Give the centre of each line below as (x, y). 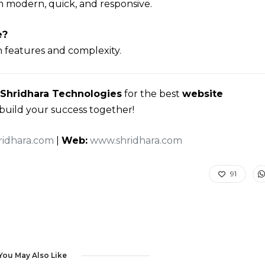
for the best (152, 94)
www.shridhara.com (136, 141)
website (203, 94)
